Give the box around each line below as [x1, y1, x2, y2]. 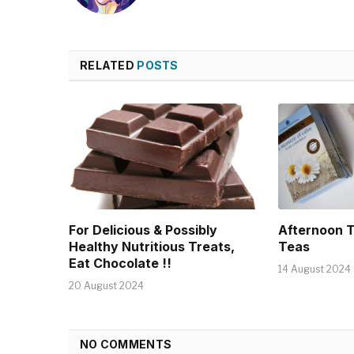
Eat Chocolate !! [69, 255, 171, 272]
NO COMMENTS [80, 337, 172, 352]
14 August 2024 [277, 263, 351, 276]
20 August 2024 [69, 280, 144, 292]
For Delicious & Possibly [69, 222, 217, 239]
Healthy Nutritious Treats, [69, 239, 235, 255]
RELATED [80, 58, 137, 73]
